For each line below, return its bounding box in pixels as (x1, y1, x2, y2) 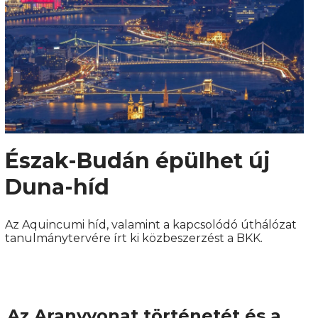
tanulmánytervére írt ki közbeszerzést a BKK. (4, 231, 263, 246)
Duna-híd (4, 174, 109, 201)
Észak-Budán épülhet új (4, 148, 270, 175)
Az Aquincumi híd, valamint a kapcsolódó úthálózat (4, 218, 297, 232)
